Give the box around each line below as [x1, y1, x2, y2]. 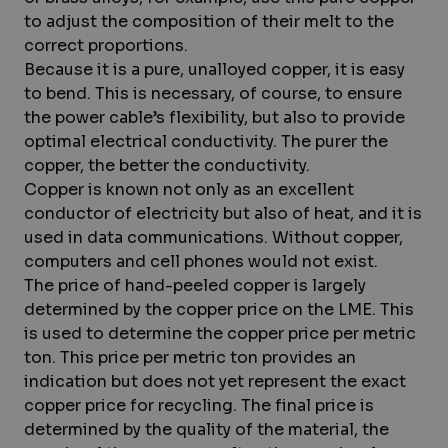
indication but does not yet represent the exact [24, 371, 406, 392]
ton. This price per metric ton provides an [24, 347, 356, 368]
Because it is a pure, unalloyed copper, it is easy [24, 59, 405, 80]
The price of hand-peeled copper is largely [24, 275, 366, 296]
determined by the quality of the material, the [24, 419, 389, 440]
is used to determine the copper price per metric [24, 323, 416, 344]
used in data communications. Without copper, [24, 227, 403, 248]
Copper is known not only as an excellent [24, 179, 354, 200]
